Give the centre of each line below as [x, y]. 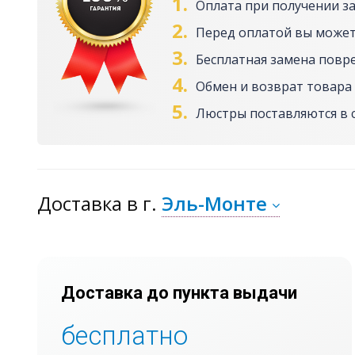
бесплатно [124, 336]
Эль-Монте [214, 204]
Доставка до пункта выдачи [179, 293]
